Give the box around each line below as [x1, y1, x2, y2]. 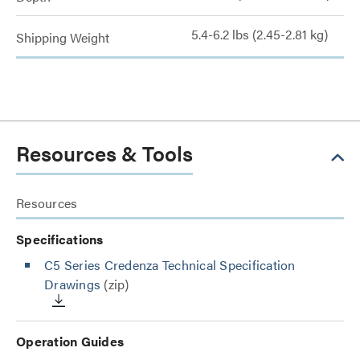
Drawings [44, 275, 100, 293]
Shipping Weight [16, 28, 109, 47]
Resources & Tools [16, 138, 193, 168]
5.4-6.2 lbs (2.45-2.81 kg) [191, 25, 328, 43]
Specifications [16, 230, 104, 248]
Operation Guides [16, 332, 124, 350]
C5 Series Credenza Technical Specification [44, 256, 296, 274]
